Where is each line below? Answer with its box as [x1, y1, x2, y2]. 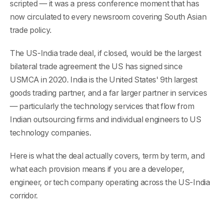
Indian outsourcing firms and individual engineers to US [10, 114, 201, 124]
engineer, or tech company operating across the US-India [10, 177, 210, 187]
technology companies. [10, 128, 91, 137]
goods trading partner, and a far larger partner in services [10, 88, 207, 98]
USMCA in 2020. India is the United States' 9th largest [10, 75, 197, 84]
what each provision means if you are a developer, [10, 164, 185, 174]
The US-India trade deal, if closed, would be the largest [10, 48, 201, 58]
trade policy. [10, 26, 52, 35]
